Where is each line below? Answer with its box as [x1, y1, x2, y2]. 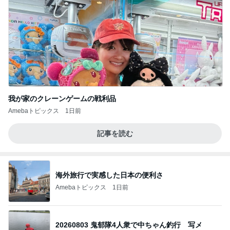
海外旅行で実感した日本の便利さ [55, 170, 163, 179]
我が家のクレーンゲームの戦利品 [8, 94, 116, 103]
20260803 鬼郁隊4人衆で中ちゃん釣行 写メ [90, 220, 202, 229]
